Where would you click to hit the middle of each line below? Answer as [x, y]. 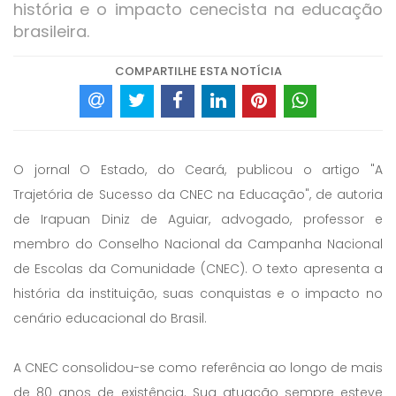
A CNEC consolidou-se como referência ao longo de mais [198, 367]
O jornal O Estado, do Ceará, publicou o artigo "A [198, 169]
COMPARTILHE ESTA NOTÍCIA [198, 71]
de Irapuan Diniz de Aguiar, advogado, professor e [198, 219]
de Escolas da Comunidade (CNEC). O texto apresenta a [198, 268]
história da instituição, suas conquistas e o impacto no [198, 293]
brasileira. [51, 31]
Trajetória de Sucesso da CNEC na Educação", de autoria [198, 194]
